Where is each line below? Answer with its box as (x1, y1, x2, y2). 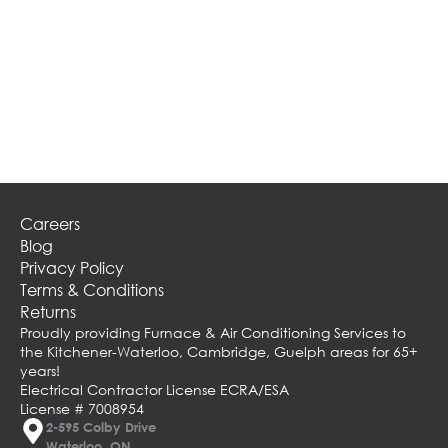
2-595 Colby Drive (46, 418, 156, 435)
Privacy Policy (20, 256, 124, 278)
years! (20, 360, 60, 380)
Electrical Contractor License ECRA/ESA (20, 379, 289, 399)
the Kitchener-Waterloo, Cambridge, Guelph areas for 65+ (20, 341, 417, 361)
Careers (20, 212, 80, 234)
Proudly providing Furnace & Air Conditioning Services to (20, 322, 406, 342)
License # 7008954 (20, 398, 144, 418)
